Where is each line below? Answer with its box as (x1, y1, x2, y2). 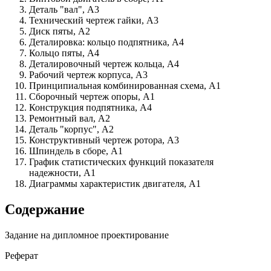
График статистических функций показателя (29, 157, 214, 168)
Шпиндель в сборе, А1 (29, 146, 123, 157)
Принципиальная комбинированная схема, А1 (29, 80, 221, 91)
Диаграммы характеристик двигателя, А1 (29, 178, 201, 189)
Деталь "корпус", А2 (29, 124, 114, 135)
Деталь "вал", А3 (29, 4, 99, 15)
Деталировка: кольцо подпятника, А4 (29, 37, 184, 48)
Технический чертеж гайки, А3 (29, 15, 158, 26)
